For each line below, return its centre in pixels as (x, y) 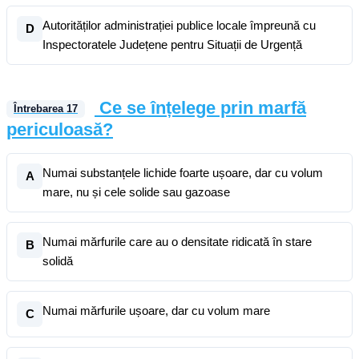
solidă (58, 261)
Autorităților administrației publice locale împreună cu (179, 25)
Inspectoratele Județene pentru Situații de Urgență (172, 44)
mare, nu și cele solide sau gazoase (136, 192)
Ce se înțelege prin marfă (203, 108)
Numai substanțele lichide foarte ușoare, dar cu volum (183, 173)
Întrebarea (40, 109)
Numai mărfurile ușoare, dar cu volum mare (156, 311)
